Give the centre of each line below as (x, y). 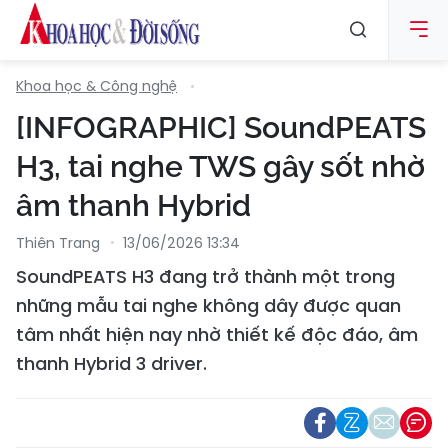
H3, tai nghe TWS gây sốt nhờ (220, 166)
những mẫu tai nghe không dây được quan (208, 305)
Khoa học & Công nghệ (96, 86)
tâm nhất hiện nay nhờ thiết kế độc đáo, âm (217, 334)
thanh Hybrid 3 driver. (111, 363)
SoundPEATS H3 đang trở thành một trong (205, 276)
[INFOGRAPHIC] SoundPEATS (221, 127)
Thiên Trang (58, 243)
